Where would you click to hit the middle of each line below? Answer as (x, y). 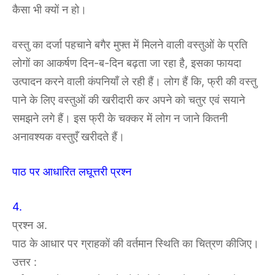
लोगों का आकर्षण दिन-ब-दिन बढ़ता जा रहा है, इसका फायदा (127, 63)
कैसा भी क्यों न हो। (49, 10)
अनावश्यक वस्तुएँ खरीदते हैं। (68, 137)
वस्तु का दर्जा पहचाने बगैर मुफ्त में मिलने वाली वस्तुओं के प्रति (130, 45)
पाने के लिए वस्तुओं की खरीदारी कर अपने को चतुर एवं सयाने (129, 100)
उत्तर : (25, 262)
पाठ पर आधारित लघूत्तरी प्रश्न (72, 172)
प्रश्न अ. (30, 225)
